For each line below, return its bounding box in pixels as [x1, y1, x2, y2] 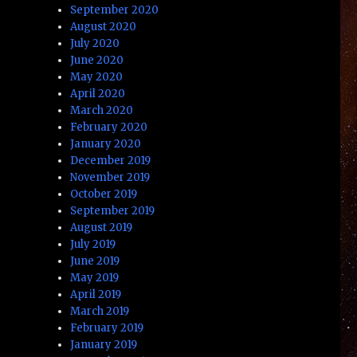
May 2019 [70, 270, 120, 284]
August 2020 [70, 19, 137, 33]
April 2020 [70, 86, 126, 100]
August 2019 [70, 220, 133, 234]
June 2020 [70, 53, 124, 67]
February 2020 [70, 120, 148, 134]
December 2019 [70, 153, 151, 167]
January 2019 [70, 337, 138, 351]
